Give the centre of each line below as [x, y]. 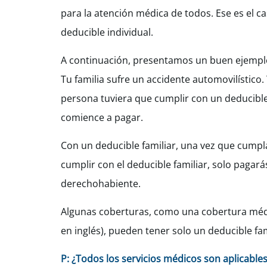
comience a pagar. [102, 117]
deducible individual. [108, 32]
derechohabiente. [101, 184]
